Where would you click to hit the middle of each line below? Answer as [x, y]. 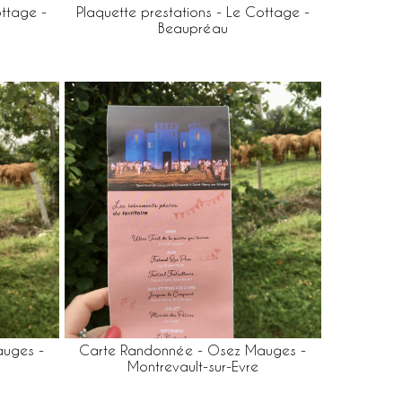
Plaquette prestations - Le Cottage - [192, 12]
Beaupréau [192, 28]
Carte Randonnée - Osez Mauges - [193, 350]
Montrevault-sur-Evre [192, 367]
